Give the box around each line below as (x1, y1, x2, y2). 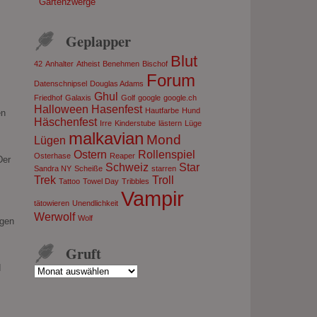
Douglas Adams (90, 79, 144, 88)
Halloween (34, 103, 89, 115)
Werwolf (34, 210, 76, 223)
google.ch (163, 93, 197, 102)
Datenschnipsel (34, 79, 88, 88)
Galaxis (65, 93, 92, 102)
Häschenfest (34, 115, 98, 128)
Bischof (142, 59, 168, 68)
